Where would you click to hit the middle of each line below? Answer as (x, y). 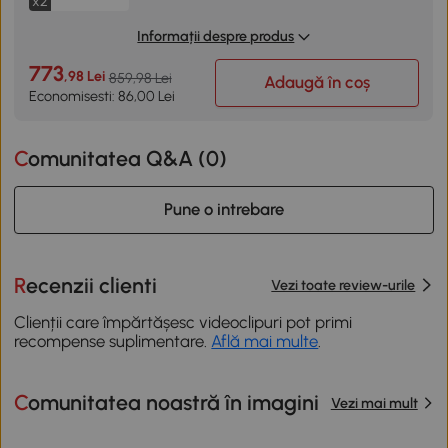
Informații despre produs (216, 35)
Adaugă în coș (317, 82)
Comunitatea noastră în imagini (174, 403)
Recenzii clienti (92, 285)
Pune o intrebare (224, 209)
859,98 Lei (140, 78)
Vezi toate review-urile (343, 285)
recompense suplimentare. (113, 341)
